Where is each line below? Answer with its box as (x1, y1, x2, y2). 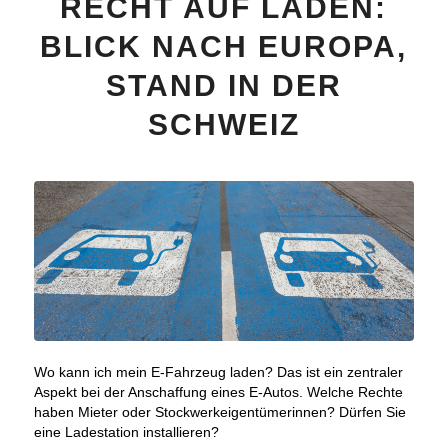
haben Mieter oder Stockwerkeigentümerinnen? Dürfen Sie (33, 404, 406, 421)
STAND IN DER (105, 68, 342, 102)
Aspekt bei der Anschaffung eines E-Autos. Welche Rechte (33, 384, 403, 401)
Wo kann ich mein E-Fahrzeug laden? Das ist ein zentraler (33, 364, 403, 381)
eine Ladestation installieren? (33, 424, 219, 441)
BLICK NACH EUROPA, (40, 29, 408, 63)
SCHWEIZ (147, 107, 300, 141)
